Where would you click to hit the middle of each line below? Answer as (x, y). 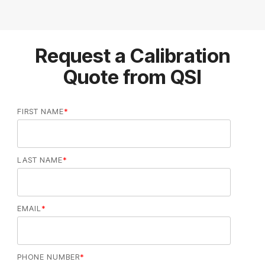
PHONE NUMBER (48, 257)
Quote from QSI (132, 77)
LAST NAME (40, 160)
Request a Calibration (132, 56)
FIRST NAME (40, 112)
